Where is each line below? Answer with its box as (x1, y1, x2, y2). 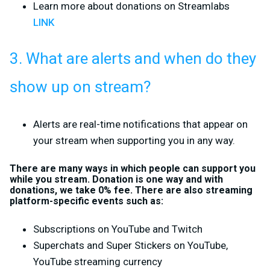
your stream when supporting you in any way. (33, 134, 235, 146)
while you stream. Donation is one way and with (10, 173, 223, 185)
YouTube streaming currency (33, 255, 162, 268)
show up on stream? (10, 75, 151, 99)
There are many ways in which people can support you (10, 162, 256, 174)
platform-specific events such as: (10, 195, 163, 207)
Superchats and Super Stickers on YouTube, (33, 239, 228, 251)
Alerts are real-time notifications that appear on (33, 118, 248, 130)
